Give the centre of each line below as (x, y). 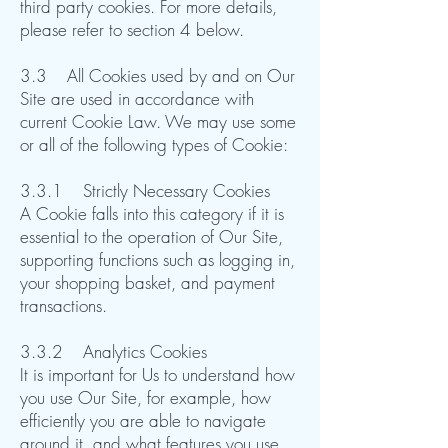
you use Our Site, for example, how (145, 397)
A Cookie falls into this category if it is (152, 213)
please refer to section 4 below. (132, 29)
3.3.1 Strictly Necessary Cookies (145, 190)
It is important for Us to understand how (157, 374)
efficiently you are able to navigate (143, 420)
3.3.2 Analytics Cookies (113, 351)
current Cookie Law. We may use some (158, 121)
